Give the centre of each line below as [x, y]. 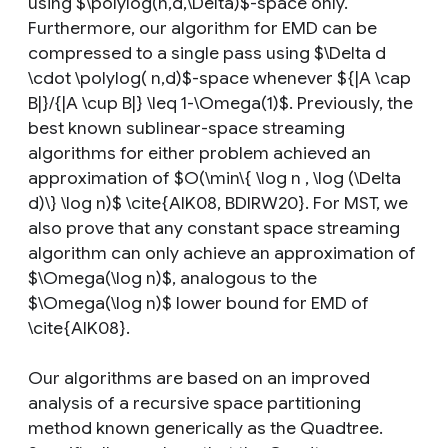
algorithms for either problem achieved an [199, 153]
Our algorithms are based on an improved [199, 378]
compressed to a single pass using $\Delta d [207, 53]
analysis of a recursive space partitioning [194, 403]
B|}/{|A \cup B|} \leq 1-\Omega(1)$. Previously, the [220, 103]
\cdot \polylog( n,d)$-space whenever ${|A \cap [219, 78]
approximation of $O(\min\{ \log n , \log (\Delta [214, 178]
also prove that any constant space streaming [214, 228]
